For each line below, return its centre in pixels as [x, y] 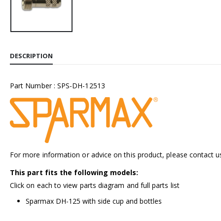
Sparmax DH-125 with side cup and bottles [94, 201]
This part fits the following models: [74, 172]
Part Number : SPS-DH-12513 [57, 85]
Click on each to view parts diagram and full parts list [95, 185]
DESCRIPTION [31, 55]
